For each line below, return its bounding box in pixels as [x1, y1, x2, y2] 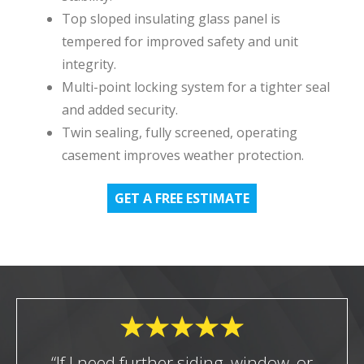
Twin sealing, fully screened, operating [61, 123, 297, 141]
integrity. [61, 54, 116, 73]
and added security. [61, 100, 178, 119]
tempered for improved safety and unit [61, 32, 298, 50]
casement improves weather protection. [61, 145, 304, 164]
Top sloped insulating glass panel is [61, 9, 280, 28]
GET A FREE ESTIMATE [115, 188, 249, 207]
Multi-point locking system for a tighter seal [61, 77, 330, 96]
